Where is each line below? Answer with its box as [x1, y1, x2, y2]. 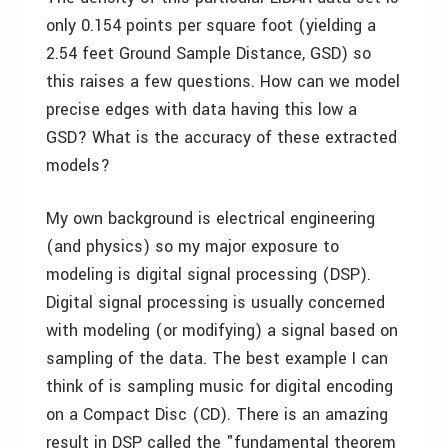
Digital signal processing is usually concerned [46, 291, 385, 314]
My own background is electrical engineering [46, 207, 375, 230]
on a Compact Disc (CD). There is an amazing [46, 403, 388, 426]
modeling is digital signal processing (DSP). [46, 263, 371, 286]
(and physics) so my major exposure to [46, 235, 339, 258]
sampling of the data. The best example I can [46, 347, 388, 370]
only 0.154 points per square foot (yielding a [46, 14, 376, 37]
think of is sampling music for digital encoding [46, 375, 393, 398]
